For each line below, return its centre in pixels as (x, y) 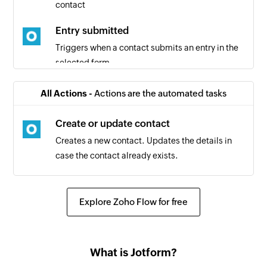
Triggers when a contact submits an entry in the (147, 47)
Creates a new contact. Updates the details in (144, 140)
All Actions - (67, 93)
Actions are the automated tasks (160, 93)
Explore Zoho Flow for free (133, 201)
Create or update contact (113, 123)
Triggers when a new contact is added (129, 105)
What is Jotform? (133, 252)
